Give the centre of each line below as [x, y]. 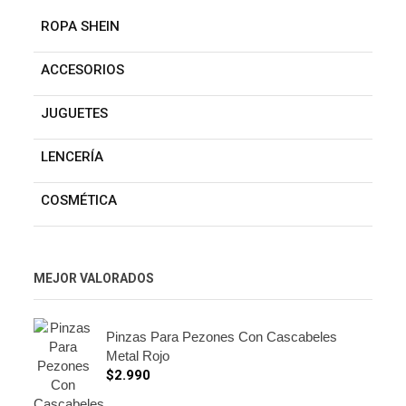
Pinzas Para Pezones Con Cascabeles [222, 336]
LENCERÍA [72, 156]
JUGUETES [74, 113]
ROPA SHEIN [80, 26]
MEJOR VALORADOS [94, 278]
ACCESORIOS [82, 69]
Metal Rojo [138, 355]
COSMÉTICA [79, 200]
